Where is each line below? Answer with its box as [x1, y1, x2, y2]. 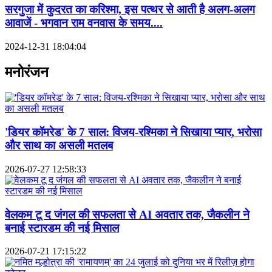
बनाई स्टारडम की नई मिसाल [5, 221, 119, 234]
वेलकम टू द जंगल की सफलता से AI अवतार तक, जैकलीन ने [5, 208, 250, 221]
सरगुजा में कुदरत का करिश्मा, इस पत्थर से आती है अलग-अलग [5, 2, 255, 16]
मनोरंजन [5, 64, 49, 80]
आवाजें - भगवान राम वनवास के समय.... [5, 16, 163, 29]
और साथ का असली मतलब [5, 139, 113, 152]
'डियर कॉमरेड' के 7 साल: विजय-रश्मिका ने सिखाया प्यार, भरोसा [5, 126, 262, 139]
